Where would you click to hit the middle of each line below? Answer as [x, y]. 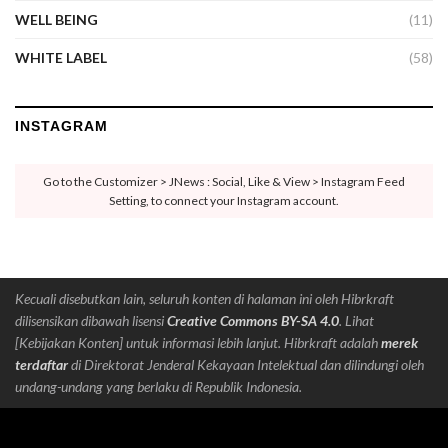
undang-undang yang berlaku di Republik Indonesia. [158, 386]
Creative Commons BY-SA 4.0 [253, 320]
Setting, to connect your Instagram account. [224, 200]
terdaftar [41, 364]
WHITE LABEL [61, 57]
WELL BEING [56, 19]
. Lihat [356, 320]
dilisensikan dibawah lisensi [91, 320]
